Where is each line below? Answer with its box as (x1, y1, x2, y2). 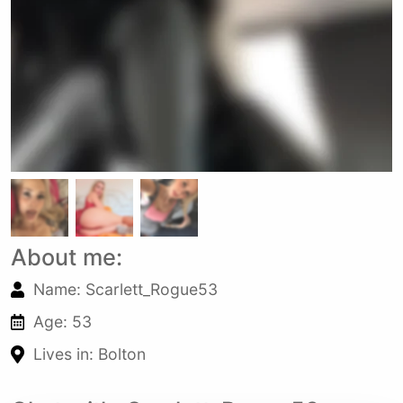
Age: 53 (33, 312, 92, 331)
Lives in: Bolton (33, 345, 146, 363)
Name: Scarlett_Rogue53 (33, 280, 218, 299)
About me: (11, 244, 122, 271)
